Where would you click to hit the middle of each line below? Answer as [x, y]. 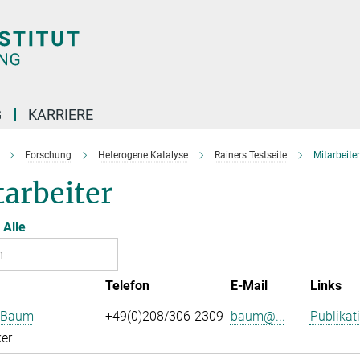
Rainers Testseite [250, 155]
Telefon [127, 286]
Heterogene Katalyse [143, 155]
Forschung [48, 155]
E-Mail [249, 286]
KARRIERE [61, 115]
